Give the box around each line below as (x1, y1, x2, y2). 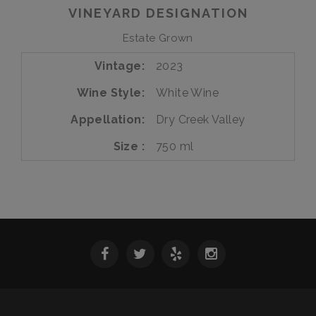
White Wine (156, 85, 219, 99)
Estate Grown (123, 32, 193, 44)
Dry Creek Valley (156, 112, 245, 126)
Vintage (94, 59, 142, 73)
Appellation (71, 112, 142, 126)
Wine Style (76, 85, 142, 99)
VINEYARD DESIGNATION (68, 6, 248, 20)
